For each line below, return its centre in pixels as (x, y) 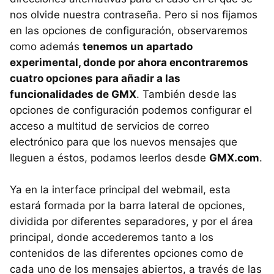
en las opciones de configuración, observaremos (129, 30)
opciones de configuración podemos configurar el (131, 110)
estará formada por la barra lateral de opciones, (128, 205)
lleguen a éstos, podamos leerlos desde (109, 157)
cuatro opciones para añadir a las (95, 78)
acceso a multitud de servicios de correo (109, 126)
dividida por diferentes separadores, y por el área (131, 221)
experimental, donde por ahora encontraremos (129, 62)
